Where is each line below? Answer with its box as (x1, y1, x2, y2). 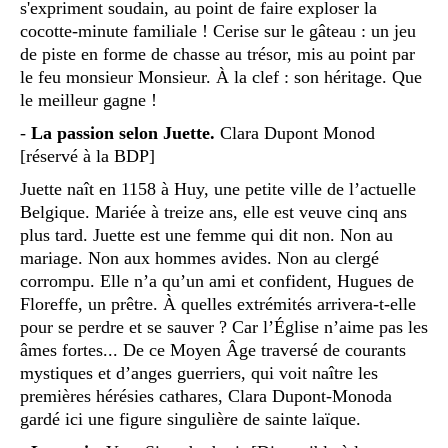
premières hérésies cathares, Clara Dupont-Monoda (20, 385, 392, 406)
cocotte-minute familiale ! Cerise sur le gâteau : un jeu (20, 20, 416, 41)
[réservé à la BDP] (20, 145, 155, 166)
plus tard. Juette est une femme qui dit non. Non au (20, 224, 393, 245)
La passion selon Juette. (31, 122, 220, 143)
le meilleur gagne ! (20, 89, 157, 110)
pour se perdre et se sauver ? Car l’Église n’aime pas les (20, 316, 428, 337)
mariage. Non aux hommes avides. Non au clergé (20, 247, 379, 268)
